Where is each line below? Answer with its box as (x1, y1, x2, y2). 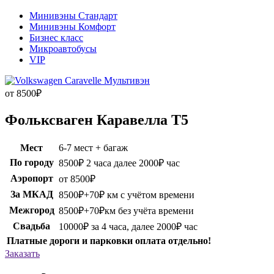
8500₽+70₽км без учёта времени (59, 205, 194, 216)
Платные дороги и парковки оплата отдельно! (7, 235, 211, 246)
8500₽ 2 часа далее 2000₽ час (59, 157, 180, 168)
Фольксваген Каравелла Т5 (5, 111, 188, 128)
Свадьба (13, 220, 50, 231)
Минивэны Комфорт (29, 21, 116, 32)
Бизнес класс (29, 32, 83, 43)
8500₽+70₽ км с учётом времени (59, 189, 194, 200)
